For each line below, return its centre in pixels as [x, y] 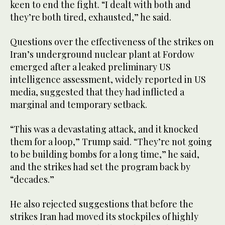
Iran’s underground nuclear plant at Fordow [102, 54]
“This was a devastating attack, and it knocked [104, 129]
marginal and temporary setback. [79, 105]
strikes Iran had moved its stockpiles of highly [104, 217]
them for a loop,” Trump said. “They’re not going [111, 142]
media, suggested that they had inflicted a [97, 92]
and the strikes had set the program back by [100, 167]
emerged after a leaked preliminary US [90, 67]
